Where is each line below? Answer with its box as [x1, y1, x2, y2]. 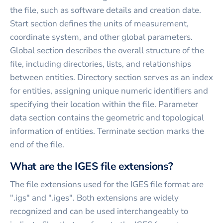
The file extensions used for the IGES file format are [10, 179, 204, 191]
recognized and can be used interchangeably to [10, 206, 188, 218]
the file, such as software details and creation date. [10, 4, 201, 16]
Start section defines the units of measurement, [10, 18, 189, 30]
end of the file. [10, 139, 64, 151]
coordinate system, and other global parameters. [10, 31, 193, 43]
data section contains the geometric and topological [10, 112, 204, 124]
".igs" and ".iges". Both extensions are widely [10, 192, 179, 204]
